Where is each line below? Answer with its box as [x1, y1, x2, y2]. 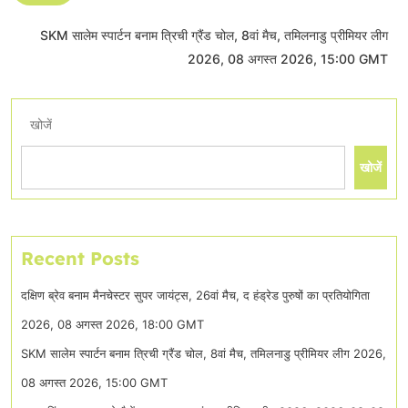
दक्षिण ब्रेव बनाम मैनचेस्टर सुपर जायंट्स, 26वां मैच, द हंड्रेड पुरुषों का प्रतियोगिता [21, 287, 370, 302]
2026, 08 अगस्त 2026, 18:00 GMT [21, 316, 204, 331]
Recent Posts [21, 246, 139, 270]
